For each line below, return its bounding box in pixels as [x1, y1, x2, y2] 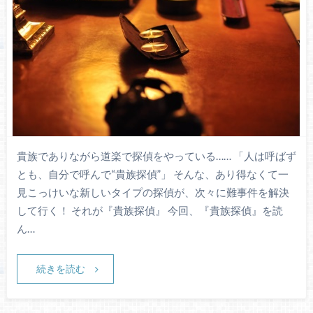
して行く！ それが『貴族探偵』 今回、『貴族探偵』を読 [16, 203, 283, 217]
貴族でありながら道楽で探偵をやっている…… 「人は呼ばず [16, 149, 296, 162]
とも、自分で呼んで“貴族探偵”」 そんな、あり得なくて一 [16, 167, 289, 180]
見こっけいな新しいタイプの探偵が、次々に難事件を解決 [16, 185, 289, 198]
